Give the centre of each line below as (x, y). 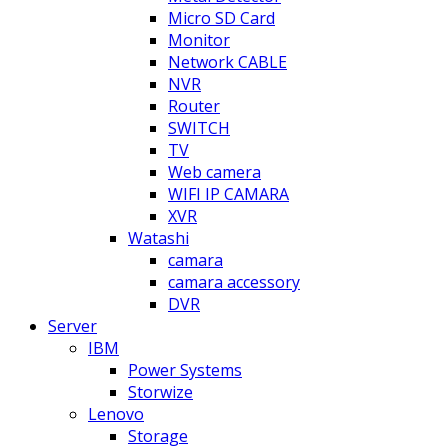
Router (194, 105)
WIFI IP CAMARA (228, 193)
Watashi (158, 237)
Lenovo (116, 413)
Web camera (214, 171)
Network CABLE (227, 61)
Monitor (199, 39)
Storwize (160, 391)
